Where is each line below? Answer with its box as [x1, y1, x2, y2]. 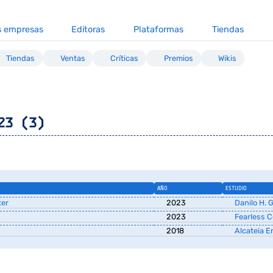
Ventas [60, 54, 85, 63]
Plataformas [133, 24, 184, 35]
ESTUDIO [225, 185, 247, 191]
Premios [163, 54, 193, 63]
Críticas [110, 54, 139, 63]
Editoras [71, 24, 105, 35]
